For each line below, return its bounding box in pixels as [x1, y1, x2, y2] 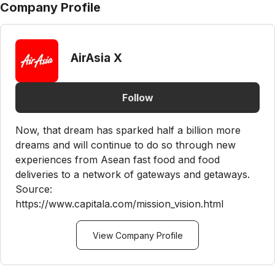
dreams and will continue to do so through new [15, 139, 236, 151]
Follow [122, 91, 153, 104]
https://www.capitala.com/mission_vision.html [15, 198, 223, 210]
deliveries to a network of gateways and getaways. [15, 168, 250, 180]
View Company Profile [92, 230, 183, 241]
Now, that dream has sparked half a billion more [15, 124, 241, 136]
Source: [15, 183, 52, 195]
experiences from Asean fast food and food [15, 153, 220, 166]
